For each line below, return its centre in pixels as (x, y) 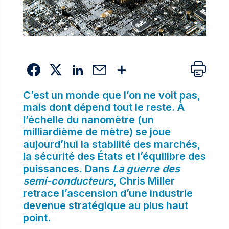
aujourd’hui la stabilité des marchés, (111, 144)
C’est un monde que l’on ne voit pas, (111, 95)
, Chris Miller (144, 181)
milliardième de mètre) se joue (97, 132)
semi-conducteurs (68, 181)
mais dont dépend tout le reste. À (104, 107)
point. (37, 217)
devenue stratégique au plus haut (105, 205)
